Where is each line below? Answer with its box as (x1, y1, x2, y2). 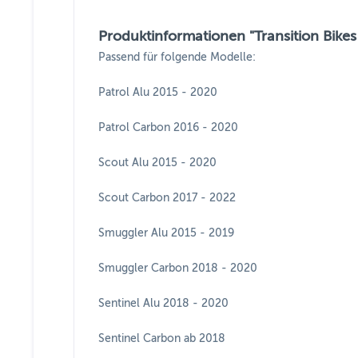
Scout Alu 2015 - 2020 (98, 157, 217, 169)
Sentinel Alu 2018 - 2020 (98, 297, 229, 309)
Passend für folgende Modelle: (98, 51, 256, 63)
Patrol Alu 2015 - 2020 (98, 86, 217, 98)
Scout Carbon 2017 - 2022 (98, 192, 236, 204)
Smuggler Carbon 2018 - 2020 (98, 262, 257, 274)
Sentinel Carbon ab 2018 (98, 332, 225, 344)
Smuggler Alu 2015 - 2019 (98, 227, 234, 239)
